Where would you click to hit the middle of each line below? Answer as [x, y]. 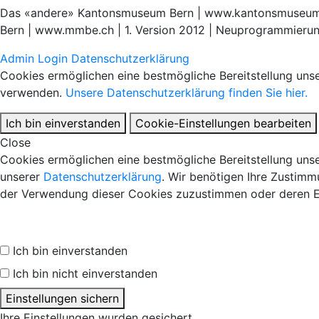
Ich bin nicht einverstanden [85, 273]
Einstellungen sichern [62, 298]
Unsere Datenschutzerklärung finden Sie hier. [187, 92]
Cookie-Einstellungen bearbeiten [223, 123]
